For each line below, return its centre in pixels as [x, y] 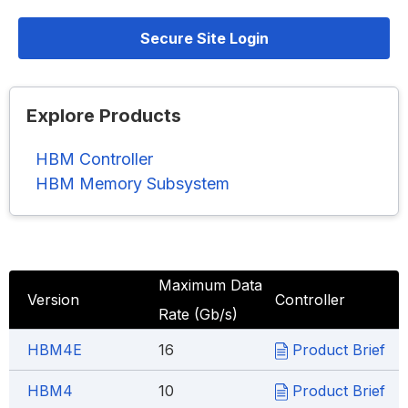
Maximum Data [210, 285]
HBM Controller [94, 159]
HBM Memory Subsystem [133, 184]
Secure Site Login [204, 38]
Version [53, 300]
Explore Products [104, 116]
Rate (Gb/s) [198, 314]
